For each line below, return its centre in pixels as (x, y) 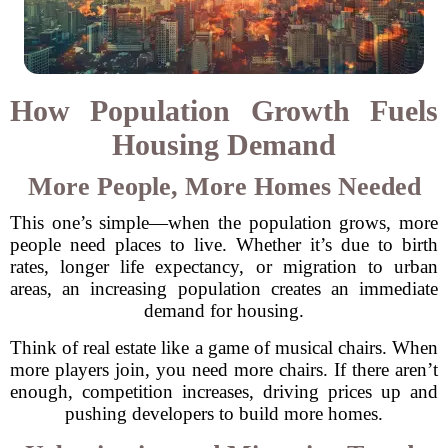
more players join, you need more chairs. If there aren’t (224, 369)
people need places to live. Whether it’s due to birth (224, 244)
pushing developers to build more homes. (224, 413)
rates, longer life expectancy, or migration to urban (224, 266)
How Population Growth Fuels (224, 110)
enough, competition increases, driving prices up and (224, 391)
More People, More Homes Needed (224, 186)
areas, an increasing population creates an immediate (224, 288)
